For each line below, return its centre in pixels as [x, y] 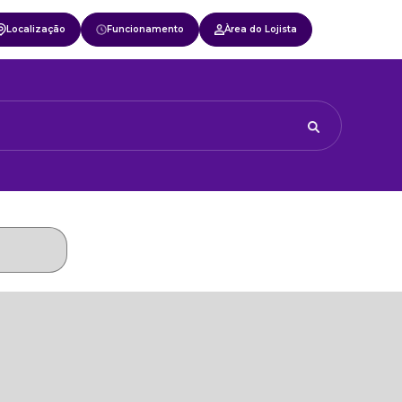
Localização [36, 30]
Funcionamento [145, 30]
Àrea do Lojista [261, 30]
